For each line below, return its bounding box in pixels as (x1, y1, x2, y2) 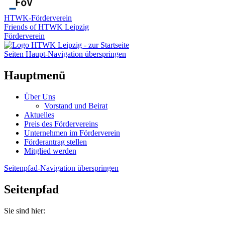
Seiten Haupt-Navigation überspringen (4, 49, 126, 58)
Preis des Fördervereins (24, 119, 98, 128)
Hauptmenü (4, 68, 65, 82)
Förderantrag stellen (24, 137, 87, 146)
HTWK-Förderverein (4, 13, 72, 22)
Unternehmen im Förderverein (24, 128, 120, 137)
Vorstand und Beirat (44, 101, 107, 110)
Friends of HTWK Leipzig (4, 22, 89, 31)
